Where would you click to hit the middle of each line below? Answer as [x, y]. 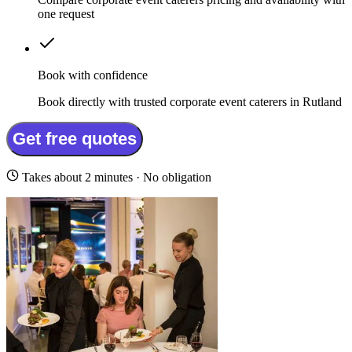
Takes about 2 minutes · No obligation [115, 178]
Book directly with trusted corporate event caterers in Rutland [190, 102]
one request [66, 14]
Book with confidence [93, 75]
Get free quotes [75, 139]
